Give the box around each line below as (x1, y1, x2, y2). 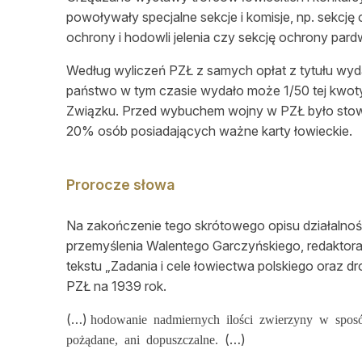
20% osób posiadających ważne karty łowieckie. (66, 123, 352, 140)
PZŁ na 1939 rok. (66, 278, 166, 295)
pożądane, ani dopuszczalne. (66, 332, 225, 346)
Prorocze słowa (66, 176, 175, 194)
